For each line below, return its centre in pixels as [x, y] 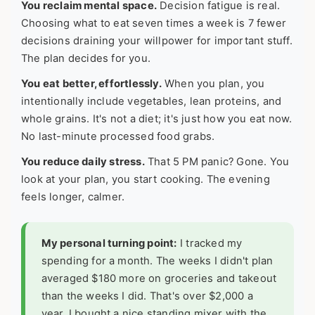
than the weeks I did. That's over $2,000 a [147, 296]
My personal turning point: [109, 243]
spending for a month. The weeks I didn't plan [157, 261]
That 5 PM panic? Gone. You [217, 162]
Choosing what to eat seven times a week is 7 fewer [154, 24]
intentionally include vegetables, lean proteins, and [152, 102]
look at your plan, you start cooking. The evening [146, 180]
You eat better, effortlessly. [91, 84]
